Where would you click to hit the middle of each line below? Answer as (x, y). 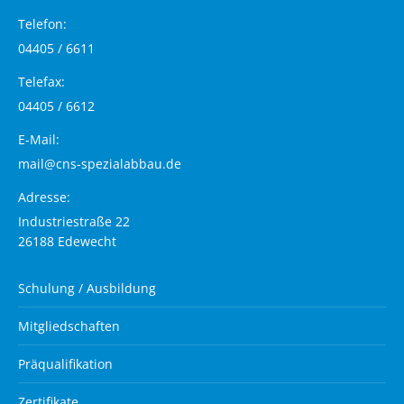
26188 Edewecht (67, 241)
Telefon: (42, 23)
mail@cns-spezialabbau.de (100, 163)
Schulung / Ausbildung (87, 288)
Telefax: (41, 81)
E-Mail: (39, 139)
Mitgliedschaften (69, 326)
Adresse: (44, 197)
